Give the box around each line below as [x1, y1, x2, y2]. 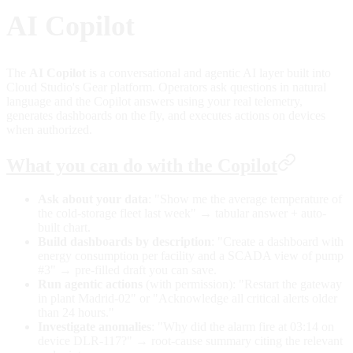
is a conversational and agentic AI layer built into [86, 65, 331, 80]
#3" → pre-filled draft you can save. [38, 262, 217, 277]
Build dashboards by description [38, 234, 211, 248]
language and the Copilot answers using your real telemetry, [6, 94, 303, 108]
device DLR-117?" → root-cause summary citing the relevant [38, 333, 343, 347]
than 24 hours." [38, 305, 114, 319]
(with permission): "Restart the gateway [143, 277, 342, 291]
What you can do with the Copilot [6, 154, 277, 176]
